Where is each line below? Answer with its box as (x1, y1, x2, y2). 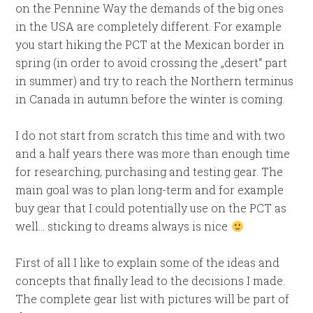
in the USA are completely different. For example (15, 19, 282, 34)
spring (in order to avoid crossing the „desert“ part (15, 55, 288, 70)
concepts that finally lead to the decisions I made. (15, 273, 286, 288)
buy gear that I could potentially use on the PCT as (15, 201, 287, 215)
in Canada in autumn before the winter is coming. (15, 92, 285, 106)
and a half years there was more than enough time (15, 146, 291, 161)
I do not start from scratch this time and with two (15, 128, 286, 143)
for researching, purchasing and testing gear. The (15, 164, 284, 179)
